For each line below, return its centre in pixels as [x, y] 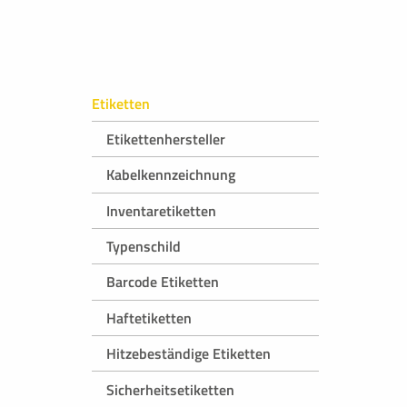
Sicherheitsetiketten [170, 389]
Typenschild [144, 247]
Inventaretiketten [161, 210]
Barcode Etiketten [163, 282]
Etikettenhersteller [166, 139]
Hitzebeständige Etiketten [189, 354]
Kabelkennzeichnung [171, 175]
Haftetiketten [149, 318]
